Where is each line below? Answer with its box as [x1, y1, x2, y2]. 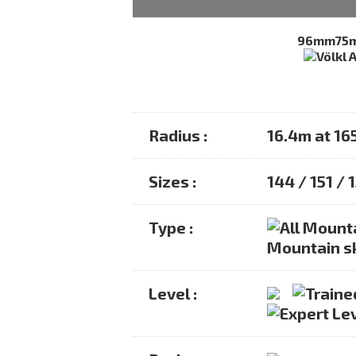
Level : [149, 283, 198, 303]
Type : [149, 217, 194, 237]
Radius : [149, 125, 208, 145]
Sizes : [149, 171, 197, 191]
